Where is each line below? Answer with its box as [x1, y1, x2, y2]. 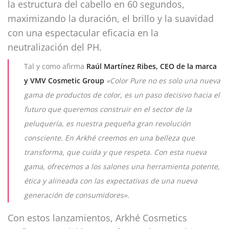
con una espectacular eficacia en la [8, 26, 158, 39]
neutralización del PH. [8, 40, 102, 53]
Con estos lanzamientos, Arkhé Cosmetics [8, 211, 187, 224]
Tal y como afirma [24, 61, 86, 71]
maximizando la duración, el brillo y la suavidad [8, 12, 214, 25]
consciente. [24, 132, 65, 143]
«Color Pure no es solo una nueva [106, 75, 220, 85]
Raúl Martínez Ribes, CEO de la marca [86, 61, 217, 71]
